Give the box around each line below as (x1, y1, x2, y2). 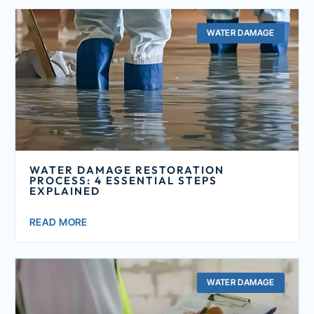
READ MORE (29, 216, 88, 228)
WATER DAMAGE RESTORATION (29, 163, 224, 177)
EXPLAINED (29, 184, 100, 198)
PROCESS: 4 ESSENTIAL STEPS (29, 174, 217, 188)
